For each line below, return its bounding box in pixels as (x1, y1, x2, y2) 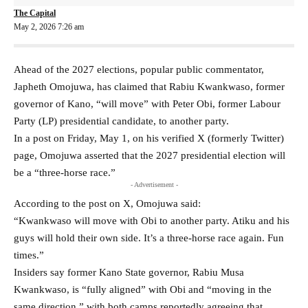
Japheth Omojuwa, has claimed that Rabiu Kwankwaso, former (14, 80, 285, 92)
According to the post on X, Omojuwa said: (14, 197, 201, 209)
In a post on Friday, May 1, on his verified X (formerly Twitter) (14, 132, 284, 144)
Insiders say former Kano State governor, (14, 266, 192, 278)
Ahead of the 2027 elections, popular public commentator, (14, 63, 264, 75)
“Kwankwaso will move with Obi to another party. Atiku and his (14, 214, 289, 226)
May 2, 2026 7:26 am (14, 21, 84, 32)
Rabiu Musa (192, 266, 244, 278)
